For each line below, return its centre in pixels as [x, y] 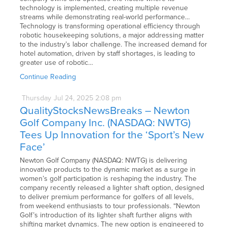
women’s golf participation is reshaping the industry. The [108, 178]
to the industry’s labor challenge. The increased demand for [114, 45]
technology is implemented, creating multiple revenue [104, 8]
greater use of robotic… [57, 63]
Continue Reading [48, 77]
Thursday [37, 98]
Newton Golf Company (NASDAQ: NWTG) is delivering [104, 160]
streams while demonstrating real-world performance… [105, 17]
